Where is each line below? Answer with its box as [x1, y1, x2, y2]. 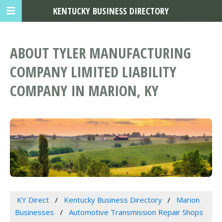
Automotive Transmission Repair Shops [68, 207, 203, 218]
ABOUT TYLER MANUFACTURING [10, 43, 191, 63]
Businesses [15, 207, 54, 218]
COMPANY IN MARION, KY [10, 81, 159, 101]
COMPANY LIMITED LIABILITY [10, 62, 176, 82]
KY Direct [16, 195, 49, 205]
